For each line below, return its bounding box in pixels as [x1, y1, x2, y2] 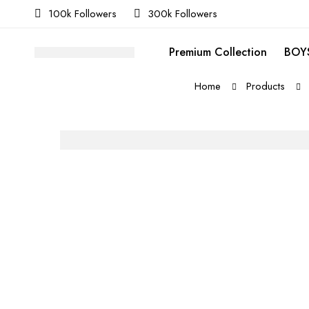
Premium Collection [169, 44, 267, 60]
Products [246, 79, 285, 94]
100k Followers [48, 6, 117, 21]
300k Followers [148, 6, 217, 21]
